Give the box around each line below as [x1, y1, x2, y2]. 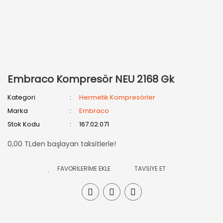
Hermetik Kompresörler [79, 93, 156, 102]
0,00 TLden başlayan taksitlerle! [7, 139, 116, 149]
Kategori [7, 93, 35, 102]
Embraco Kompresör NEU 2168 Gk [7, 72, 174, 86]
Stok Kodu [7, 119, 40, 129]
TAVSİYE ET [134, 164, 166, 173]
